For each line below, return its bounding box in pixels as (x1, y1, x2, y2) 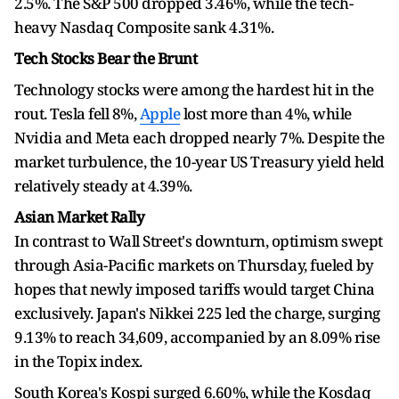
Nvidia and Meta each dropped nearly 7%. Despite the (14, 127, 385, 148)
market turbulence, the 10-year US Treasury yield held (14, 151, 385, 172)
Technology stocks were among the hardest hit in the (14, 79, 374, 100)
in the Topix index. (14, 351, 142, 371)
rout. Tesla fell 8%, (14, 103, 140, 124)
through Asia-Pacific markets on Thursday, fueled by (14, 255, 374, 275)
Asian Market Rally (14, 207, 144, 227)
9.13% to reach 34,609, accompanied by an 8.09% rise (14, 327, 380, 347)
